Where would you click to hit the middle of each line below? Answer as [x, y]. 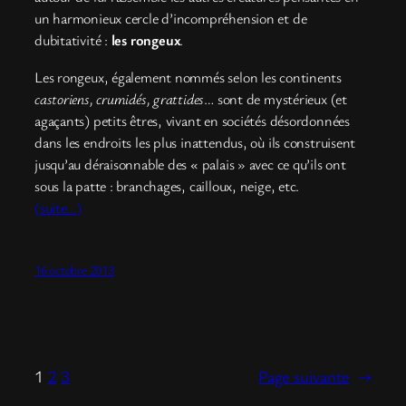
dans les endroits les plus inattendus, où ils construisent [195, 142]
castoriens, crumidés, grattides [120, 98]
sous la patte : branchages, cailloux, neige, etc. [167, 185]
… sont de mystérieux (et [275, 98]
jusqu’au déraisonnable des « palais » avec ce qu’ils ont [190, 164]
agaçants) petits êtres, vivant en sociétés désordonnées [192, 120]
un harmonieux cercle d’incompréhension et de [171, 19]
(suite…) [58, 207]
